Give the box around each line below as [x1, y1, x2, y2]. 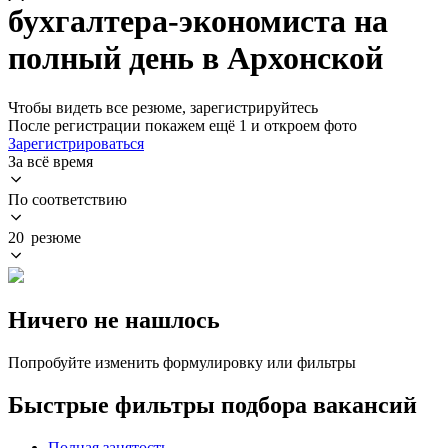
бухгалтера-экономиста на [8, 3, 388, 40]
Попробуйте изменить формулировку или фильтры [8, 353, 356, 371]
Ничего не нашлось [8, 306, 220, 333]
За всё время [8, 152, 93, 170]
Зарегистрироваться [8, 134, 144, 152]
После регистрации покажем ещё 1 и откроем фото [8, 116, 357, 134]
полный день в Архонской [8, 40, 383, 77]
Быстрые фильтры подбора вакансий [8, 391, 417, 418]
